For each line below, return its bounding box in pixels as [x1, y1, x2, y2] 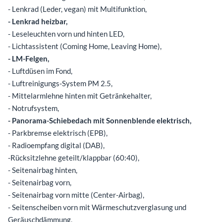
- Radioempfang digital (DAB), [8, 140, 105, 150]
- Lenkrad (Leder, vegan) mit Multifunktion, [8, 4, 147, 13]
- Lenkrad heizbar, [8, 16, 67, 26]
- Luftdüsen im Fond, [8, 66, 72, 75]
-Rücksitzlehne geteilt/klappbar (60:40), [8, 153, 139, 162]
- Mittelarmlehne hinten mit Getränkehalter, [8, 91, 152, 100]
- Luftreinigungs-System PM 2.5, [8, 78, 112, 88]
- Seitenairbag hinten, [8, 165, 77, 174]
